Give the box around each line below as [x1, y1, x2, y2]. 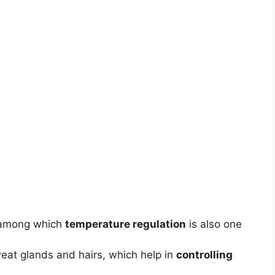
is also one [186, 217, 242, 230]
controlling [176, 248, 233, 261]
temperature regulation [65, 217, 186, 230]
